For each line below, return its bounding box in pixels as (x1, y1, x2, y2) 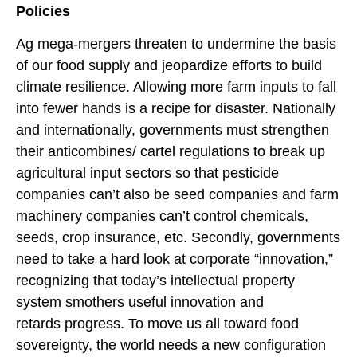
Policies (16, 3, 70, 20)
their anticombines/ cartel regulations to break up (16, 143, 325, 159)
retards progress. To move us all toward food (16, 315, 299, 331)
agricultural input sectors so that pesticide (16, 164, 279, 181)
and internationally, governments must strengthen (16, 121, 329, 138)
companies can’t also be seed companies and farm (16, 186, 339, 202)
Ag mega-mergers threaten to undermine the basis (16, 35, 336, 52)
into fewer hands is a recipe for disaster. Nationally (16, 100, 335, 116)
